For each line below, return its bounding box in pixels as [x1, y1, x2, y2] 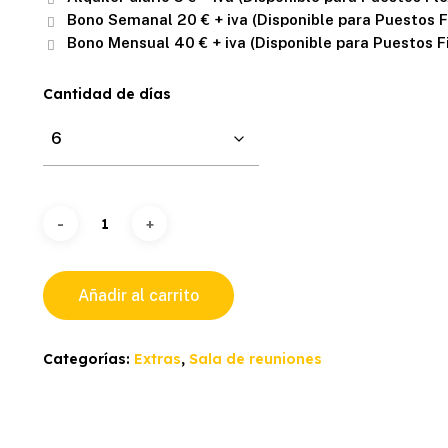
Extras [134, 350, 182, 369]
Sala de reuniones [189, 350, 323, 369]
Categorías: [43, 350, 135, 369]
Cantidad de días [43, 85, 172, 104]
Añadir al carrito [78, 286, 200, 306]
